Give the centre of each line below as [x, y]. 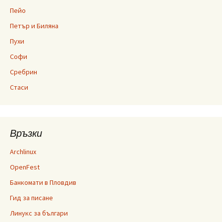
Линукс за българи [39, 213]
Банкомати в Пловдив [43, 182]
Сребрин [24, 72]
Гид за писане [31, 198]
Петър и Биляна [34, 26]
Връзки [26, 133]
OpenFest [25, 167]
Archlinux [23, 152]
